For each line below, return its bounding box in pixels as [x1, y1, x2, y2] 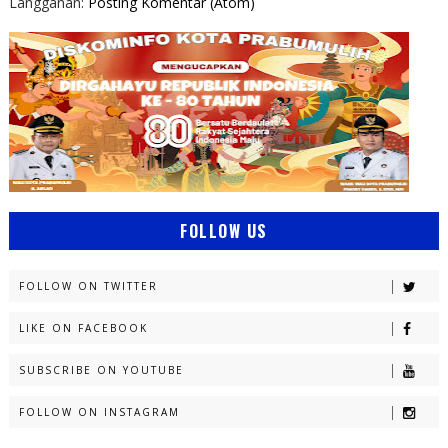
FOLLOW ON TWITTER [18, 278, 158, 293]
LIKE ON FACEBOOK [18, 320, 148, 335]
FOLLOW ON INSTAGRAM [18, 404, 180, 419]
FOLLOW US [180, 218, 268, 243]
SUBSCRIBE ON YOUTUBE [18, 362, 184, 377]
